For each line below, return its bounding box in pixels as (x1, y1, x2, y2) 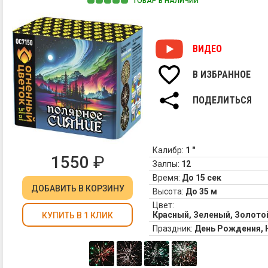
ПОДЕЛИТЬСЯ (193, 95, 252, 106)
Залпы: (153, 159, 179, 169)
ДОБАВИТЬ (31, 183, 78, 193)
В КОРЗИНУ (78, 183, 124, 193)
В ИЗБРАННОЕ (193, 68, 251, 80)
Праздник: (153, 224, 193, 234)
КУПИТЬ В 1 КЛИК (42, 210, 113, 220)
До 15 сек (182, 173, 221, 183)
